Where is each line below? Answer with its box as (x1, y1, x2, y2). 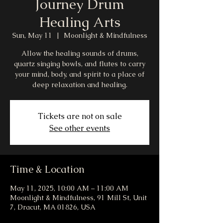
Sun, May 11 (12, 31, 52, 40)
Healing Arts (39, 13, 120, 31)
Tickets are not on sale (37, 111, 122, 122)
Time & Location (10, 163, 85, 176)
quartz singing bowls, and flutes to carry (14, 59, 145, 69)
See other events (49, 123, 110, 134)
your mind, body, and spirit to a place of (15, 70, 144, 79)
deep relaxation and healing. (32, 80, 127, 90)
